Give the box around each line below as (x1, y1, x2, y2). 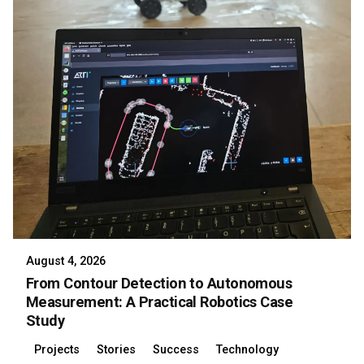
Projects (34, 343, 80, 357)
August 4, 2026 (26, 254, 106, 269)
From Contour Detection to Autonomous (26, 275, 292, 292)
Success (152, 343, 199, 357)
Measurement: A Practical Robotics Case (26, 293, 293, 311)
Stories (97, 343, 136, 357)
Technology (215, 343, 279, 357)
